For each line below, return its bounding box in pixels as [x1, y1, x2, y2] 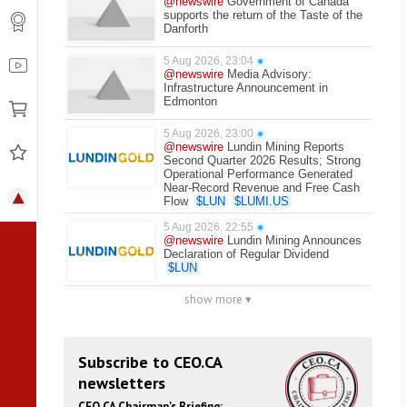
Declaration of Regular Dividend [164, 247, 329, 261]
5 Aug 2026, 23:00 [164, 127, 253, 140]
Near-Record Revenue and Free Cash [164, 181, 360, 194]
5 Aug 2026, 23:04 [164, 55, 253, 67]
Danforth [164, 22, 208, 35]
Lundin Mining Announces [227, 233, 362, 247]
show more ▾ [184, 292, 252, 307]
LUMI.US [241, 194, 289, 208]
